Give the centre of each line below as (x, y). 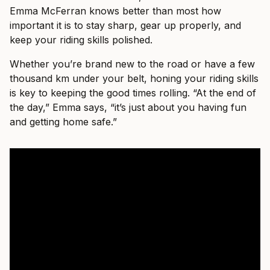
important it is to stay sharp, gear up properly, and (125, 26)
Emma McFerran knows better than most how (115, 11)
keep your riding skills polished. (81, 40)
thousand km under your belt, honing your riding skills (134, 79)
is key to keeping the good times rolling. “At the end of (133, 93)
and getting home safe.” (63, 122)
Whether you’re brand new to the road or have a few (132, 64)
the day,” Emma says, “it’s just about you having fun (128, 108)
